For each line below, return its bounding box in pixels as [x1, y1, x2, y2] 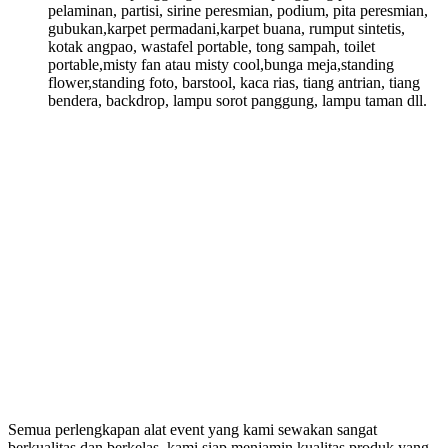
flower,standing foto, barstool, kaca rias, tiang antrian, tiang [48, 74, 420, 92]
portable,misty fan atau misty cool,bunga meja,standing [48, 56, 394, 74]
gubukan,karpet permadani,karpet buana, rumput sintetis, [48, 20, 405, 38]
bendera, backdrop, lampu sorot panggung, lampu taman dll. [48, 92, 427, 110]
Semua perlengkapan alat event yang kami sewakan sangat [8, 421, 377, 439]
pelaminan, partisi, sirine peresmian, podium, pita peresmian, [48, 2, 428, 20]
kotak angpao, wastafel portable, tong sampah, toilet [48, 38, 375, 56]
